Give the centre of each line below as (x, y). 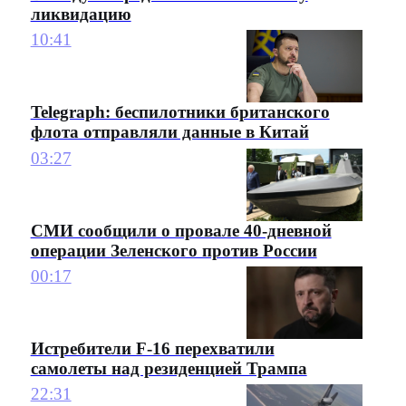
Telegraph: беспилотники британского (180, 112)
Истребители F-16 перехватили (152, 348)
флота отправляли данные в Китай (169, 132)
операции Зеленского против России (174, 250)
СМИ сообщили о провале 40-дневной (181, 230)
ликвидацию (81, 14)
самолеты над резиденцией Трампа (169, 368)
